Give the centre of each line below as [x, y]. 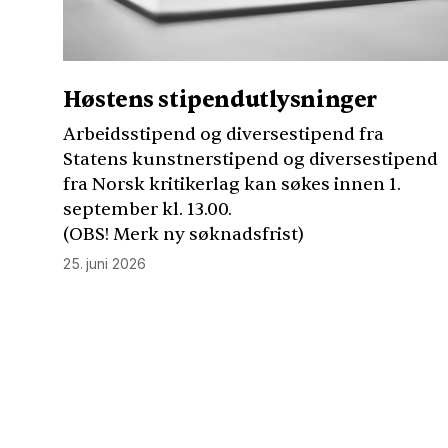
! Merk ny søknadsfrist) [204, 235]
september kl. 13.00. [147, 210]
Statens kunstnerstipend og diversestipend [250, 160]
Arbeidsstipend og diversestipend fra [223, 135]
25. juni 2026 [104, 264]
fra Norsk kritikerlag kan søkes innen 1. [231, 185]
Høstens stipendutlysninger [219, 99]
